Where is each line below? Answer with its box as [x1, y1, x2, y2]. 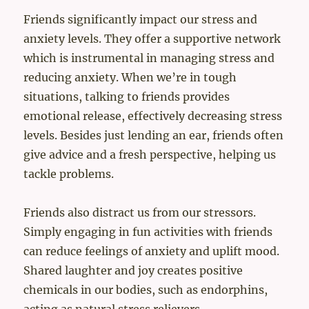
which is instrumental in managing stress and [23, 51, 275, 66]
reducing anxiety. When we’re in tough [23, 70, 237, 85]
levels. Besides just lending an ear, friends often [23, 128, 284, 143]
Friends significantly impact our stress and [23, 12, 258, 27]
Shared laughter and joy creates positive [23, 263, 243, 278]
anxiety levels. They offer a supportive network [23, 32, 281, 46]
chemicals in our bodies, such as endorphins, [23, 283, 268, 297]
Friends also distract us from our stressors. [23, 206, 257, 220]
